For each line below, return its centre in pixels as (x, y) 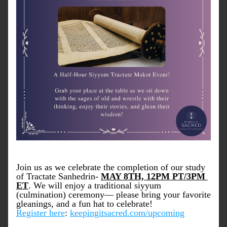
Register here (41, 213)
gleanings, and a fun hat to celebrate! (84, 204)
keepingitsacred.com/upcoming (127, 213)
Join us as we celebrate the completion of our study (111, 167)
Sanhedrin (77, 176)
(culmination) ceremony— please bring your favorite (113, 195)
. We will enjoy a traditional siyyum (95, 185)
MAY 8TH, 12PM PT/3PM (153, 176)
